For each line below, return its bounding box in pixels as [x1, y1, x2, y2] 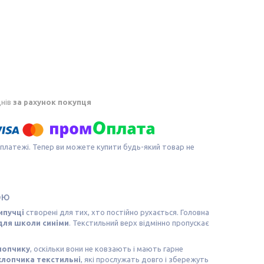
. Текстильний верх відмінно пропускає [69, 218, 209, 227]
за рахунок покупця [13, 97, 91, 106]
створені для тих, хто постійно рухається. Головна [24, 207, 209, 216]
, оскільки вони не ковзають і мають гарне [30, 244, 183, 253]
